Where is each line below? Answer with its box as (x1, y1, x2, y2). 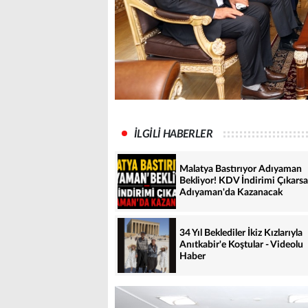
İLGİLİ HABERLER (134, 128, 212, 140)
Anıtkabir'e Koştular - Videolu (179, 240, 303, 250)
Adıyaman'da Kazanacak (179, 188, 283, 198)
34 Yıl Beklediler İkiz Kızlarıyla (179, 228, 302, 239)
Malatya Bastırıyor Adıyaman (179, 164, 302, 175)
